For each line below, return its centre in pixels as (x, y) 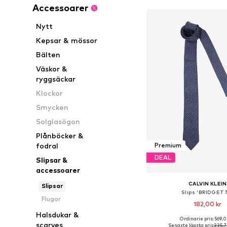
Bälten (48, 54)
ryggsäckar (56, 79)
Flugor (51, 199)
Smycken (52, 107)
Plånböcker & (60, 136)
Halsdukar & (58, 215)
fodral (47, 146)
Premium (168, 145)
